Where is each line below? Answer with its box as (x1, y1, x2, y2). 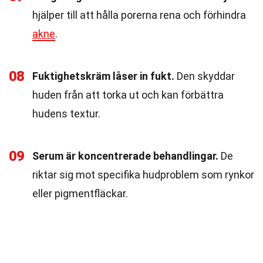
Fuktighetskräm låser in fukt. (32, 70, 174, 82)
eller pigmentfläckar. (32, 187, 128, 200)
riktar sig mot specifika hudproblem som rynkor (32, 168, 254, 181)
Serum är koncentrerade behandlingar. (32, 150, 218, 162)
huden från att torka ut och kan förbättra (32, 89, 224, 101)
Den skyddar (174, 70, 235, 82)
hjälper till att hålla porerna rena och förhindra (32, 9, 246, 21)
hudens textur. (32, 107, 100, 120)
